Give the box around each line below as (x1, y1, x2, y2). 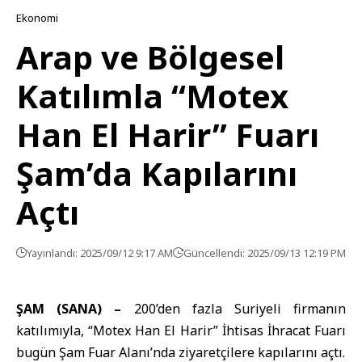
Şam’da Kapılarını (16, 151, 297, 196)
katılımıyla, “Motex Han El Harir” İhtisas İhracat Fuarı (16, 322, 346, 339)
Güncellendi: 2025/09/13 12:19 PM (183, 246, 346, 260)
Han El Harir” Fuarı (16, 112, 319, 157)
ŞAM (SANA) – (16, 300, 122, 318)
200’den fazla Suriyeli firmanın (121, 300, 347, 318)
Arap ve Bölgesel (16, 35, 284, 79)
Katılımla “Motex (16, 74, 288, 118)
